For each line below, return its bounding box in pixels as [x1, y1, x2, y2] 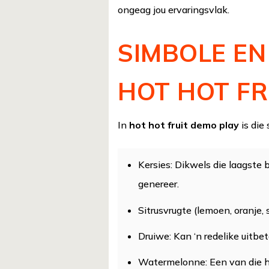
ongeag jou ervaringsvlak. [118, 4, 230, 16]
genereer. [138, 178, 179, 190]
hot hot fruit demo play [129, 118, 240, 131]
